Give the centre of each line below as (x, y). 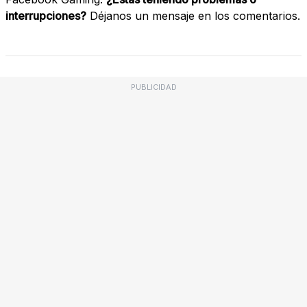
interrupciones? (46, 15)
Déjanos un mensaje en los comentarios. (193, 15)
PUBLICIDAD (153, 87)
